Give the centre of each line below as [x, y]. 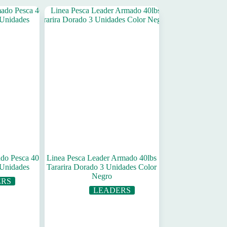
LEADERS [112, 191]
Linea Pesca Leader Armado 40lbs [102, 158]
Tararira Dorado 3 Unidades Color [102, 167]
